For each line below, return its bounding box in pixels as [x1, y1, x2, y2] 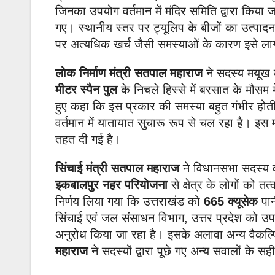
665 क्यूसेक [204, 194, 258, 208]
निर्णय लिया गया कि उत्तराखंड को [55, 194, 204, 208]
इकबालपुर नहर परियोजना [55, 177, 168, 192]
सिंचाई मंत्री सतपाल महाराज [55, 161, 179, 175]
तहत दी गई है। [55, 132, 121, 146]
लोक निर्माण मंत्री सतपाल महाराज [55, 66, 203, 80]
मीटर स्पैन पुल [55, 82, 121, 96]
